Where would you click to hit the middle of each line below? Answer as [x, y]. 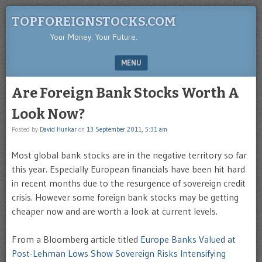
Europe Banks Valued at [188, 239]
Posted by [26, 129]
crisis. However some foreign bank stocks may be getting [125, 197]
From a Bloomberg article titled [76, 239]
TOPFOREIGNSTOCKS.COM [94, 21]
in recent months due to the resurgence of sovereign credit [129, 183]
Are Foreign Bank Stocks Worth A [125, 93]
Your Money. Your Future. [94, 37]
